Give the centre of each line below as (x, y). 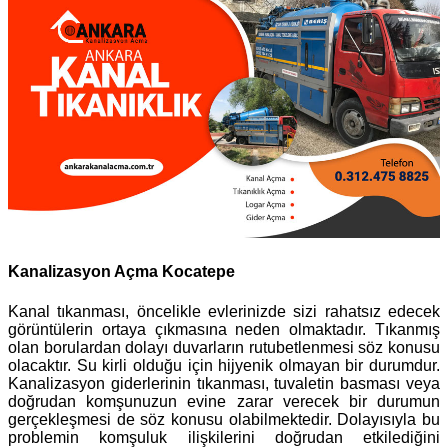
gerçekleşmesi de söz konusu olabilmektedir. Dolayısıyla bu (224, 419)
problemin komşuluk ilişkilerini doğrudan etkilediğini (224, 437)
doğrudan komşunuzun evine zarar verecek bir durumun (224, 401)
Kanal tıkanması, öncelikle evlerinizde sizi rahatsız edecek (224, 311)
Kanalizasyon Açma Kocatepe (121, 272)
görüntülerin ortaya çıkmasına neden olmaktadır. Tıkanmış (224, 329)
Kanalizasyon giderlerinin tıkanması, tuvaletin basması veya (224, 383)
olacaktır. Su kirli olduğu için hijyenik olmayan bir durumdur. (224, 365)
